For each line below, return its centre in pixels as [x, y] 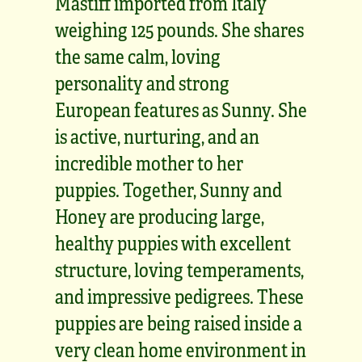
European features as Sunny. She [181, 109]
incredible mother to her [149, 162]
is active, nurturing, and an [157, 136]
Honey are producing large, [160, 216]
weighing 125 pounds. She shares [179, 29]
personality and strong [142, 82]
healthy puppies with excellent [173, 242]
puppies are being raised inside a [179, 322]
